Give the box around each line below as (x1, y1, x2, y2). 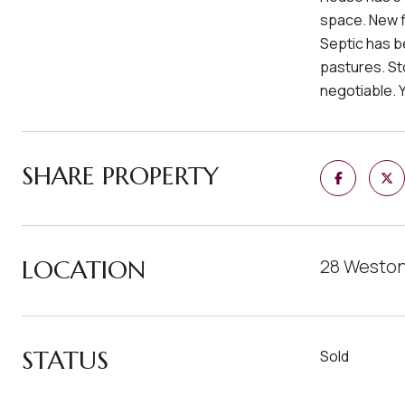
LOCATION (22, 254, 146, 286)
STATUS (22, 344, 108, 376)
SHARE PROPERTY (22, 160, 219, 192)
